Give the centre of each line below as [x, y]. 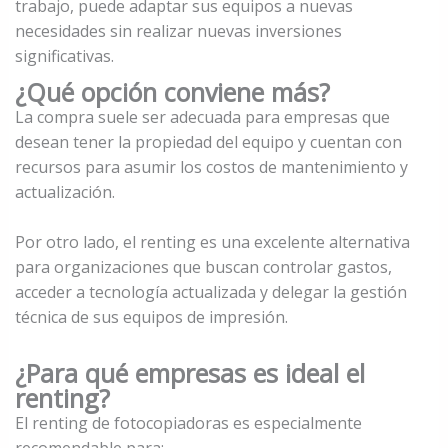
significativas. [64, 55]
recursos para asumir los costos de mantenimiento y [211, 167]
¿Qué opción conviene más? [172, 92]
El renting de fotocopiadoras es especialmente [188, 423]
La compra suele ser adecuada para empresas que [202, 117]
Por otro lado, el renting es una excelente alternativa [212, 242]
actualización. [64, 192]
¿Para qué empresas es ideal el [189, 373]
